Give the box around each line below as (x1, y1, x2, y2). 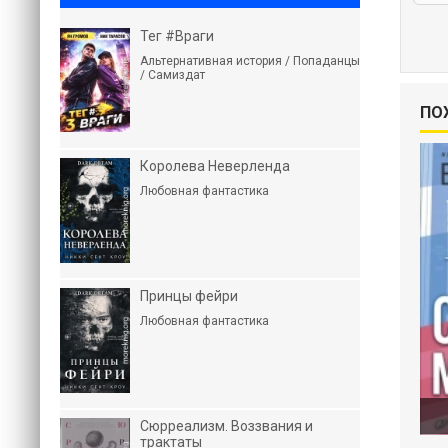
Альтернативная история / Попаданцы (140, 54, 360, 68)
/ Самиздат (140, 68, 205, 82)
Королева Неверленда (140, 158, 290, 174)
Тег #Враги (140, 28, 214, 44)
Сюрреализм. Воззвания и (140, 418, 313, 434)
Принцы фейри (140, 288, 238, 304)
